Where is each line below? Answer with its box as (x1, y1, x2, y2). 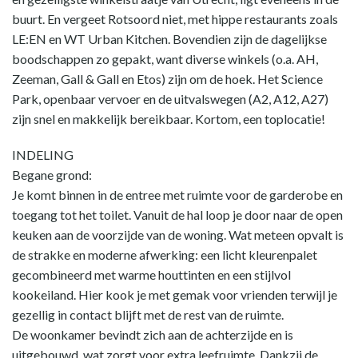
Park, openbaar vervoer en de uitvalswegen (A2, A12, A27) (12, 91, 328, 106)
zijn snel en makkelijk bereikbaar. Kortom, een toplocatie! (12, 111, 325, 126)
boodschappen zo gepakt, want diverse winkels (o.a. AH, (12, 51, 318, 66)
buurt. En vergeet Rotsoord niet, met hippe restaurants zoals (12, 11, 338, 26)
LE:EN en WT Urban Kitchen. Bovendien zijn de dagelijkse (12, 31, 327, 46)
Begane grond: (12, 167, 92, 182)
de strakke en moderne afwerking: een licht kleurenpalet (12, 247, 317, 262)
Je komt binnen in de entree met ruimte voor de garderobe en (12, 187, 343, 202)
